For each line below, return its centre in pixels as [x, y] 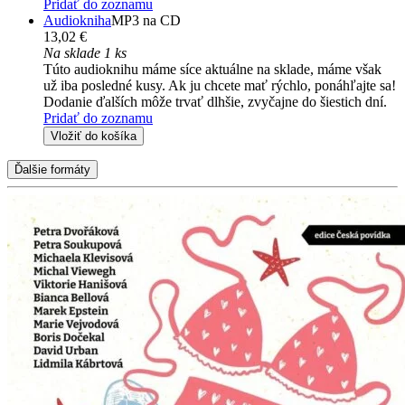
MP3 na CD [146, 21]
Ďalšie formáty [52, 170]
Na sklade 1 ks [85, 53]
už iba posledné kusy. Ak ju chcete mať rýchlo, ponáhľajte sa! [220, 86]
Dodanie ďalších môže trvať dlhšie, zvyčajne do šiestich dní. [215, 102]
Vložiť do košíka [94, 137]
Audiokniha [77, 21]
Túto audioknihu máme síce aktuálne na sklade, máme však [212, 70]
